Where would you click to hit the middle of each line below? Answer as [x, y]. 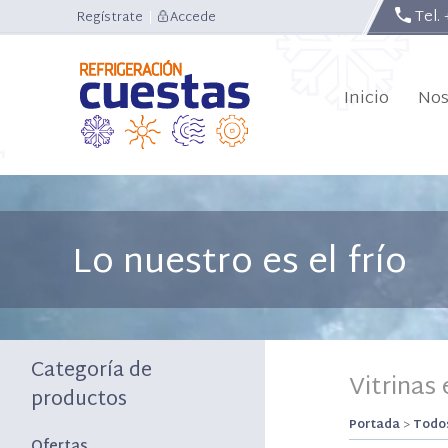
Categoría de [92, 371]
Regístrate [110, 18]
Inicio [366, 98]
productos [79, 400]
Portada [375, 425]
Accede [193, 18]
